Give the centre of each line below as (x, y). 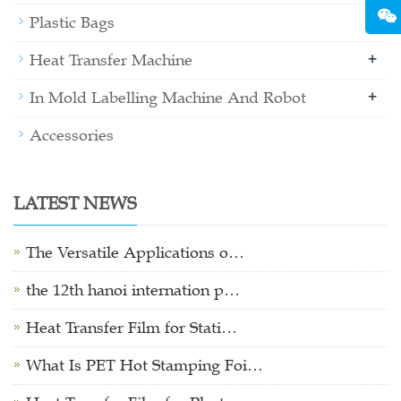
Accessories (72, 136)
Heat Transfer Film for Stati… (132, 328)
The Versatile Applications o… (135, 253)
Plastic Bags (72, 23)
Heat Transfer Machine (111, 60)
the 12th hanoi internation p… (133, 290)
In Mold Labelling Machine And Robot (168, 98)
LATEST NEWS (75, 203)
